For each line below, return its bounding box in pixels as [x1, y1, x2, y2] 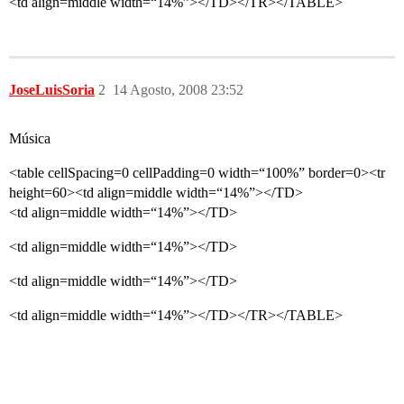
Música [9, 131, 50, 146]
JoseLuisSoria [9, 82, 95, 97]
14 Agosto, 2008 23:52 [113, 82, 243, 97]
